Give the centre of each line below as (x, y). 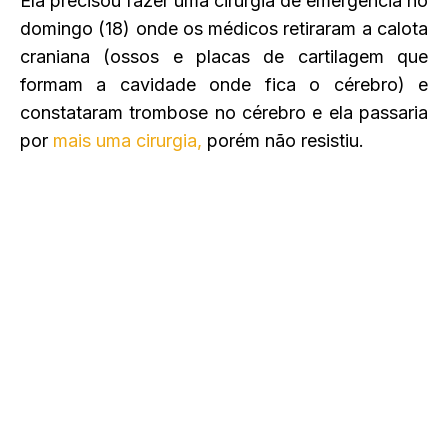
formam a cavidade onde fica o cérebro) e (224, 84)
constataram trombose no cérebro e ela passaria (224, 112)
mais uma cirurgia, (127, 140)
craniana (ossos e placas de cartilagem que (224, 56)
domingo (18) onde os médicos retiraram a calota (224, 28)
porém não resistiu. (283, 140)
